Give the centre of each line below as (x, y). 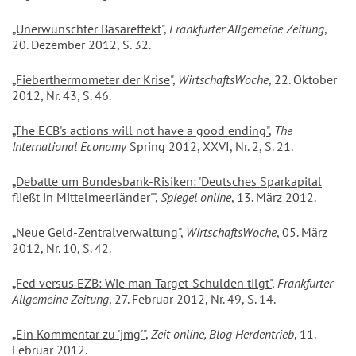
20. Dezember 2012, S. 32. (81, 45)
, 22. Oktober (303, 80)
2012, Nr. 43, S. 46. (62, 96)
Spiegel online (196, 197)
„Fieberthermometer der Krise (91, 80)
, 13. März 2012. (274, 197)
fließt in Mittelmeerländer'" (83, 197)
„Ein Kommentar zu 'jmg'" (79, 334)
